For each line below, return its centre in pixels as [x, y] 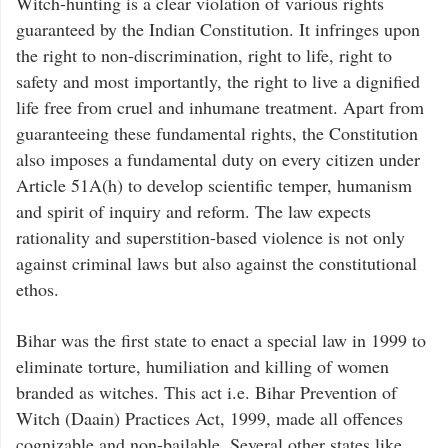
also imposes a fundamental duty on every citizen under [218, 158]
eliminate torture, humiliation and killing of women [202, 365]
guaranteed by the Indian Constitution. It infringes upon [218, 28]
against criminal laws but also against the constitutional [216, 262]
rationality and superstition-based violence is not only [210, 236]
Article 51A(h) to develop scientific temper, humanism [214, 184]
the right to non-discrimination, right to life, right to [204, 54]
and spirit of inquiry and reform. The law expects [193, 210]
